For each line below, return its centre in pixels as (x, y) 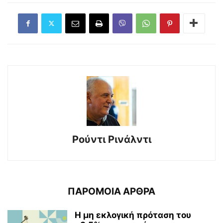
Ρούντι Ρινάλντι (111, 139)
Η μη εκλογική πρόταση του (133, 215)
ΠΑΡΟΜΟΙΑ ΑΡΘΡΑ (111, 191)
